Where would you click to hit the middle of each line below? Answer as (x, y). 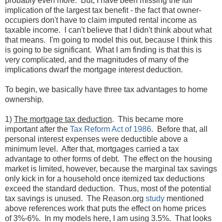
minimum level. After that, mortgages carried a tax (92, 149)
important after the (37, 129)
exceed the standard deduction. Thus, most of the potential (108, 188)
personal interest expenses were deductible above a (96, 139)
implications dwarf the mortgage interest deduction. (94, 69)
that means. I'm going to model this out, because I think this (109, 40)
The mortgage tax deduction (63, 119)
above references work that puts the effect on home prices (106, 208)
